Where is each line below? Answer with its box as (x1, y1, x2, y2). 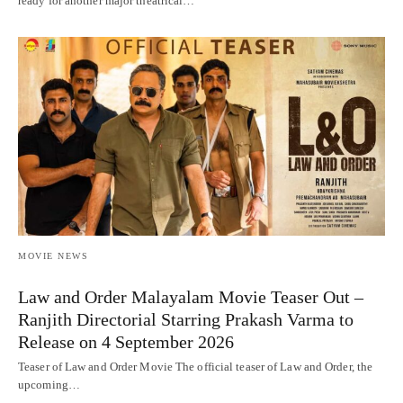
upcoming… (18, 378, 80, 392)
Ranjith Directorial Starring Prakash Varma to (18, 309, 354, 330)
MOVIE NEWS (18, 251, 88, 262)
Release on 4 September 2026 (18, 332, 234, 353)
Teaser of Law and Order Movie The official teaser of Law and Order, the (18, 360, 373, 374)
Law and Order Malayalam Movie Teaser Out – (18, 287, 363, 308)
